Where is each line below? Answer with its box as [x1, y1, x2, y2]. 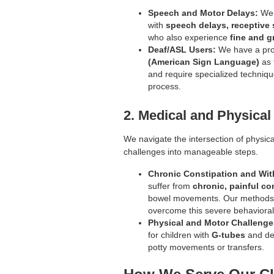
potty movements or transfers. [148, 242, 264, 253]
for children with [148, 230, 212, 240]
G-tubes [212, 230, 245, 240]
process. [148, 81, 181, 92]
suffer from [148, 181, 193, 191]
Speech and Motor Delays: [148, 8, 258, 18]
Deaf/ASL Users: [148, 45, 216, 55]
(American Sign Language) [148, 57, 259, 67]
